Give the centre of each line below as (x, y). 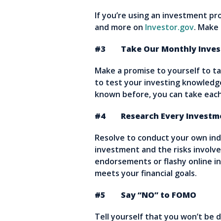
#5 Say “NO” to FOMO (146, 195)
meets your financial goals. (146, 173)
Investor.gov (169, 27)
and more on (120, 27)
